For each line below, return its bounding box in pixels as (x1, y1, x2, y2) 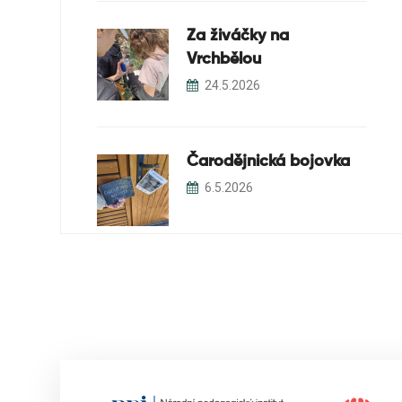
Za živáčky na (187, 28, 289, 44)
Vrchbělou (187, 51, 261, 67)
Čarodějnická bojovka (187, 153, 350, 170)
